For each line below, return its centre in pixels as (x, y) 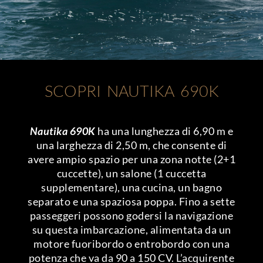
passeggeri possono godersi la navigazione (131, 216)
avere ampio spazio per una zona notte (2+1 (131, 159)
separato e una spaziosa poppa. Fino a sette (131, 202)
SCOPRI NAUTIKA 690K (131, 91)
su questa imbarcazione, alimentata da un (131, 230)
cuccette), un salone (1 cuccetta (131, 173)
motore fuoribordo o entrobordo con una (131, 244)
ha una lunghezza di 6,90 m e (164, 131)
